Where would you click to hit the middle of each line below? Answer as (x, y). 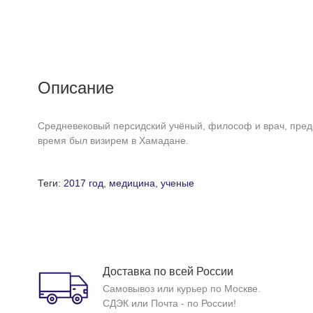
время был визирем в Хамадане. (113, 140)
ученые (177, 183)
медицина (132, 183)
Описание (75, 88)
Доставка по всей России (168, 271)
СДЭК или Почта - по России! (169, 303)
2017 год (83, 183)
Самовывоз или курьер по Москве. (181, 289)
